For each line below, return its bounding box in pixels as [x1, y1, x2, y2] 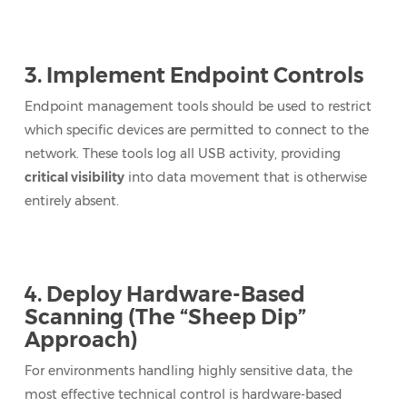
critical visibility [24, 169, 124, 185]
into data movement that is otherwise [124, 169, 367, 185]
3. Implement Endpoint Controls [24, 63, 363, 88]
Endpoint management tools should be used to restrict [24, 98, 372, 114]
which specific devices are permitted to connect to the [24, 122, 369, 138]
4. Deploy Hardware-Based [24, 282, 305, 307]
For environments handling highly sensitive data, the [24, 362, 352, 379]
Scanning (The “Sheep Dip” [24, 304, 306, 330]
